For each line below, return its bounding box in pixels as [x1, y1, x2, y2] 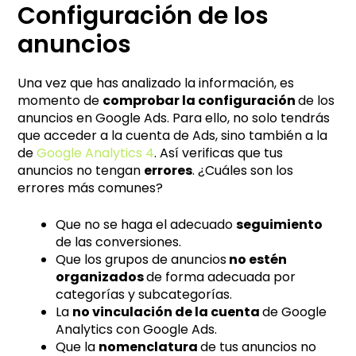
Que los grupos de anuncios [56, 250, 227, 269]
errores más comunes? [17, 178, 164, 197]
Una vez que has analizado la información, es [17, 73, 295, 92]
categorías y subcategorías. [56, 284, 233, 304]
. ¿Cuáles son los [192, 161, 294, 180]
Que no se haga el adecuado [56, 215, 237, 234]
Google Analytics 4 [37, 143, 155, 162]
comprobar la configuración [103, 91, 299, 110]
